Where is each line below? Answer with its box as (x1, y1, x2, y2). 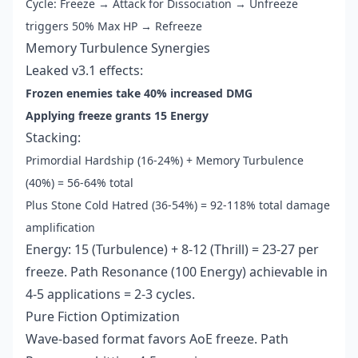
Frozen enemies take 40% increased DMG (26, 86, 253, 101)
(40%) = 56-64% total (26, 175, 133, 191)
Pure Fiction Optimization (26, 308, 180, 326)
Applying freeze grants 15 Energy (26, 108, 209, 124)
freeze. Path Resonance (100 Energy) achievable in (26, 263, 328, 281)
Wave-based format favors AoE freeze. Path (26, 330, 288, 348)
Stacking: (26, 129, 81, 147)
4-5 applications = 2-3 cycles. (26, 285, 195, 304)
